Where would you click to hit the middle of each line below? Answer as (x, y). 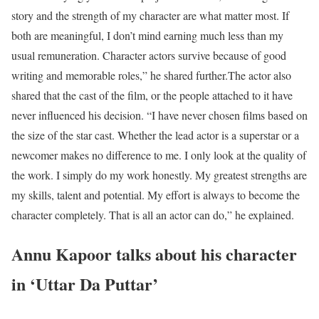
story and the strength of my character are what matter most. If (150, 15)
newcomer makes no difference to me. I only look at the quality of (159, 155)
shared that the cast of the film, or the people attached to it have (152, 95)
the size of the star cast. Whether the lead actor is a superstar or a (155, 135)
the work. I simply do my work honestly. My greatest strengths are (159, 174)
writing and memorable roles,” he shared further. (120, 75)
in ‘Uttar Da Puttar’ (85, 283)
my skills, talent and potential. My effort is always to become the (156, 194)
